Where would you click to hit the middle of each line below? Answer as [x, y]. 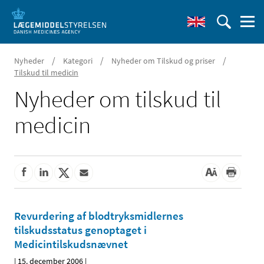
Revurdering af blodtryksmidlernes [99, 216]
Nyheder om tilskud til [118, 99]
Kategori [78, 61]
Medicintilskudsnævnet [71, 244]
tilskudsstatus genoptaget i [80, 230]
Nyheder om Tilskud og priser [163, 61]
